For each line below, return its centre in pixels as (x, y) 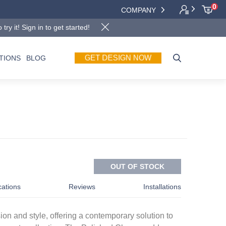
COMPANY (140, 10)
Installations (162, 187)
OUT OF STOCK (137, 166)
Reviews (82, 187)
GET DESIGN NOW (118, 58)
